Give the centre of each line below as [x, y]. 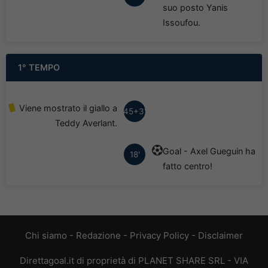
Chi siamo [46, 236]
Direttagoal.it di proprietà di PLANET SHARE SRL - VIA [134, 261]
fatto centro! [187, 166]
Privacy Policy [159, 236]
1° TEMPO [39, 68]
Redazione [98, 236]
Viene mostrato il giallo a [68, 108]
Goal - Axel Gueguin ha [209, 151]
